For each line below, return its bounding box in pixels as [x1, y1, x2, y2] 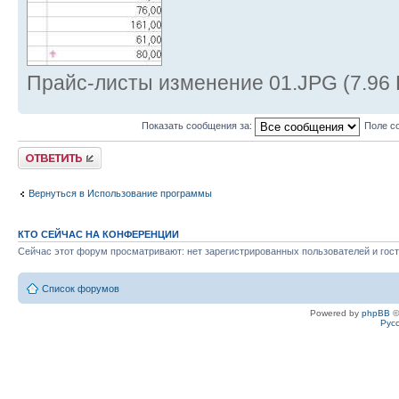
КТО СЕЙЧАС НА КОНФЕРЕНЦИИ [18, 229, 179, 240]
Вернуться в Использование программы [28, 187, 212, 199]
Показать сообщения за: [141, 120, 255, 132]
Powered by [310, 307, 362, 318]
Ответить [18, 147, 61, 159]
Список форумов [42, 282, 119, 294]
